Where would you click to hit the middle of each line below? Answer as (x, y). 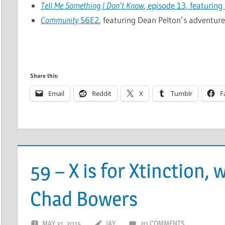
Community (60, 20)
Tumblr (182, 94)
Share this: (44, 76)
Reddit (102, 94)
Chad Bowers (84, 198)
